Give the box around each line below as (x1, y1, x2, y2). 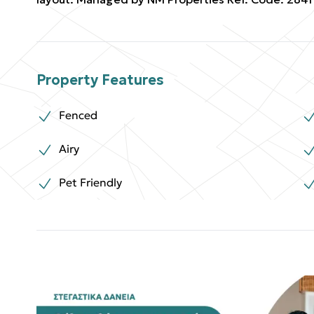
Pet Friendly (59, 175, 122, 190)
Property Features (36, 71, 164, 89)
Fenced (59, 108, 97, 122)
